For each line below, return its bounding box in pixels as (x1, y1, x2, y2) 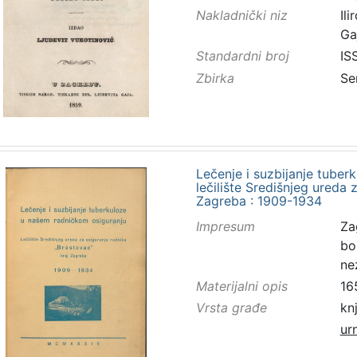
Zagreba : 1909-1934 (195, 192, 322, 209)
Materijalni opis (195, 277, 288, 294)
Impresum (195, 218, 255, 234)
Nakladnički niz (195, 7, 288, 24)
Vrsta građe (195, 300, 267, 316)
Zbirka (195, 69, 234, 86)
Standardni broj (195, 48, 289, 65)
